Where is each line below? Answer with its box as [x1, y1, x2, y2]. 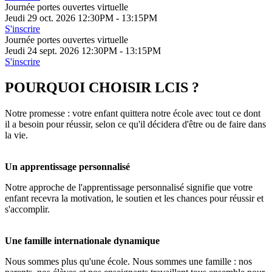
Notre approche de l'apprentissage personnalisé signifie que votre [5, 182, 253, 192]
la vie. [5, 129, 28, 140]
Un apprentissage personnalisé [5, 161, 130, 172]
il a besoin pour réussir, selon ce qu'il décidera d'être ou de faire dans [5, 118, 266, 129]
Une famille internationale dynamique [5, 235, 160, 246]
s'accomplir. [5, 203, 50, 214]
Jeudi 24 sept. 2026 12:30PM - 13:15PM [5, 45, 161, 56]
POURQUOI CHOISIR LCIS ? [5, 79, 199, 95]
